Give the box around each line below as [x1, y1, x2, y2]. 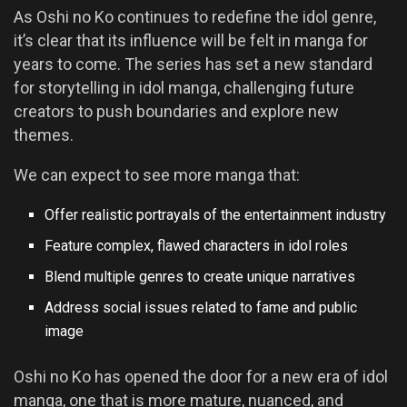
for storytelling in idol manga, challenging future [14, 77, 354, 97]
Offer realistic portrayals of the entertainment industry [45, 205, 387, 223]
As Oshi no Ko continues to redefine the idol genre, [14, 6, 376, 26]
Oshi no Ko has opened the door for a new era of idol [14, 366, 388, 386]
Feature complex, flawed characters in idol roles [45, 236, 349, 254]
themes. [14, 124, 74, 144]
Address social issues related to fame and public [45, 298, 358, 316]
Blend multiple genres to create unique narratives [45, 267, 356, 285]
